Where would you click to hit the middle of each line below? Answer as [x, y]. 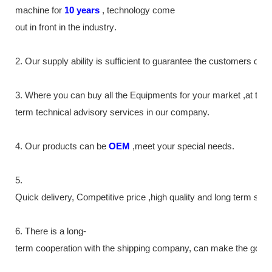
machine [32, 10]
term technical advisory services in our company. [112, 112]
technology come [140, 10]
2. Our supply [43, 61]
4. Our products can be [61, 146]
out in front [37, 27]
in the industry [87, 27]
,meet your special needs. [183, 146]
